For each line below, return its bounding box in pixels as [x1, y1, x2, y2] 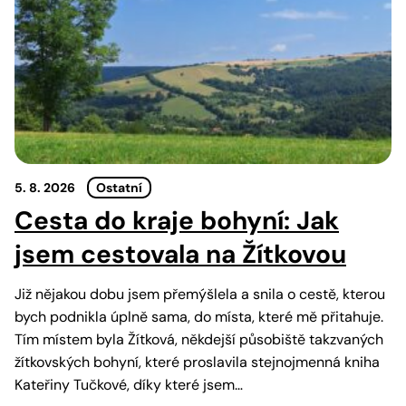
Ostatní [96, 179, 142, 197]
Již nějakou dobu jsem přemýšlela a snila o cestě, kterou [14, 285, 385, 304]
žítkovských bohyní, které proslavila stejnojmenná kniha [14, 353, 380, 372]
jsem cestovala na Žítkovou [14, 237, 346, 272]
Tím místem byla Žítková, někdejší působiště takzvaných [14, 330, 383, 350]
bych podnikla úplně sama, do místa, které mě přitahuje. [14, 307, 383, 327]
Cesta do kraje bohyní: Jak [14, 204, 339, 238]
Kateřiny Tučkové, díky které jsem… [14, 375, 243, 395]
